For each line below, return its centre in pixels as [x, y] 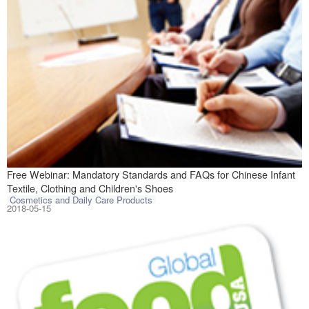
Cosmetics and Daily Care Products [81, 199]
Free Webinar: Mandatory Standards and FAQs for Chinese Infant [151, 175]
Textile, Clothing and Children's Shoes [90, 189]
